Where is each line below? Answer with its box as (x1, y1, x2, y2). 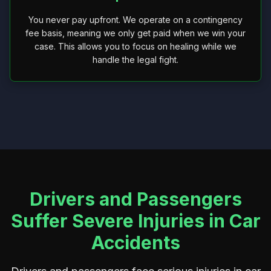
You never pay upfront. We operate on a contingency (28, 15, 243, 25)
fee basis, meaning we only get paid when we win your (25, 28, 246, 38)
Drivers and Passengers (29, 188, 242, 210)
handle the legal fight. (93, 54, 178, 65)
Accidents (91, 232, 180, 253)
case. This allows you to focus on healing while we (34, 41, 237, 51)
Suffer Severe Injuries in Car (10, 210, 261, 232)
